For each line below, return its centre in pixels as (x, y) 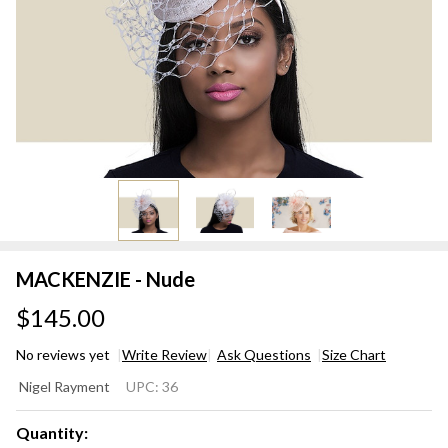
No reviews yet (64, 354)
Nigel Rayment (64, 386)
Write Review (164, 354)
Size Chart (354, 354)
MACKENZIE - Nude (105, 278)
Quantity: (52, 432)
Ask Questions (264, 354)
